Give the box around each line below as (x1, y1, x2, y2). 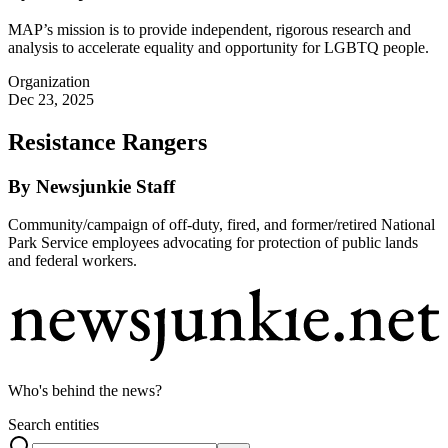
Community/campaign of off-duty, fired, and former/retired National (8, 216, 435, 234)
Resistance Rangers (8, 128, 207, 155)
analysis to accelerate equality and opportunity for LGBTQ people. (8, 38, 429, 56)
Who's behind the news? (8, 381, 162, 399)
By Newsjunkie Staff (8, 175, 175, 197)
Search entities (8, 415, 99, 433)
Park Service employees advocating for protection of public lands (8, 234, 418, 252)
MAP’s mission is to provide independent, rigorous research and (8, 20, 411, 38)
